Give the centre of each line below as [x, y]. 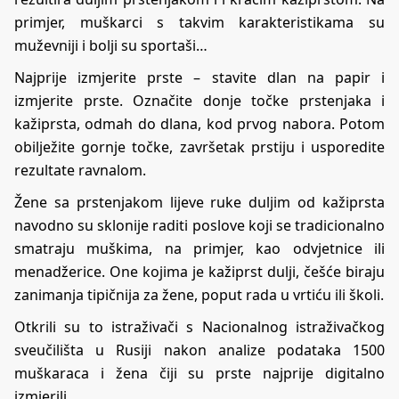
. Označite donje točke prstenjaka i [252, 100]
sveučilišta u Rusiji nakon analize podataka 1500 [199, 350]
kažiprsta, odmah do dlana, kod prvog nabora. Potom [199, 123]
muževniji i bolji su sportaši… [111, 45]
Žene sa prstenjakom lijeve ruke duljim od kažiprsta [199, 202]
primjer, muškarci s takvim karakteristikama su [199, 22]
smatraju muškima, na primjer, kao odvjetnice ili [199, 248]
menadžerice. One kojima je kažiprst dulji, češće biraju [199, 271]
